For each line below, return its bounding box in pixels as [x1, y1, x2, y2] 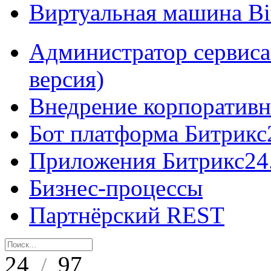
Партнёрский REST [29, 202, 224, 228]
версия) [29, 66, 104, 92]
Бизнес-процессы [29, 175, 203, 201]
